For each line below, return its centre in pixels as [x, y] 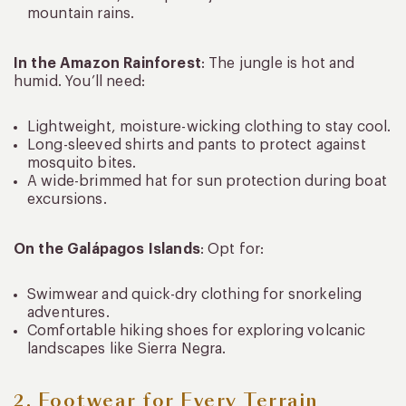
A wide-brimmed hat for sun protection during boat [207, 182]
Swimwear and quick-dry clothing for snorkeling [195, 295]
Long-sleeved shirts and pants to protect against [197, 145]
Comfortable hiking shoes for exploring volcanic [197, 331]
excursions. [67, 200]
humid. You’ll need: [80, 82]
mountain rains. [81, 14]
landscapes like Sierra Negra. [127, 349]
